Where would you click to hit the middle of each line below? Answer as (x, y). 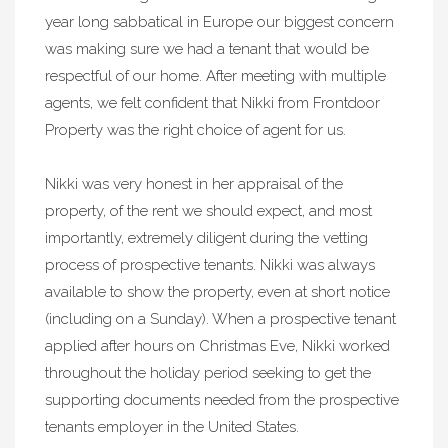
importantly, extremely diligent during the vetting (206, 238)
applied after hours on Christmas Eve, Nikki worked (217, 346)
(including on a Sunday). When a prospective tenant (220, 319)
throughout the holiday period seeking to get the (208, 373)
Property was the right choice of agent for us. (195, 130)
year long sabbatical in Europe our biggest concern (219, 22)
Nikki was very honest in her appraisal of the (194, 184)
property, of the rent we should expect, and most (208, 211)
